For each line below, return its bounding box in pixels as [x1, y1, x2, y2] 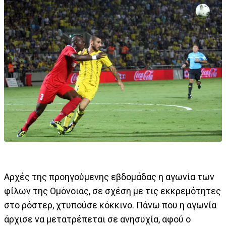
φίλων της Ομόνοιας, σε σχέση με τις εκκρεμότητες [4, 186, 221, 197]
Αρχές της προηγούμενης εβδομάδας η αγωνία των [4, 172, 214, 183]
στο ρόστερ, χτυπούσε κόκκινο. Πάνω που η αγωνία [4, 200, 216, 211]
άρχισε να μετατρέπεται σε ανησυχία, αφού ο [4, 214, 191, 225]
